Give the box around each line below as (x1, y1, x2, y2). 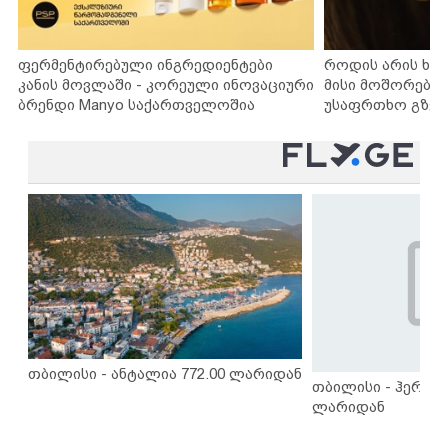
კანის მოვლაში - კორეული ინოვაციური (18, 76, 314, 94)
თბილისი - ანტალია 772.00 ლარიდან (28, 364, 302, 382)
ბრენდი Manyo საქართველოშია (18, 96, 255, 114)
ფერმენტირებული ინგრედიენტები (18, 56, 273, 74)
